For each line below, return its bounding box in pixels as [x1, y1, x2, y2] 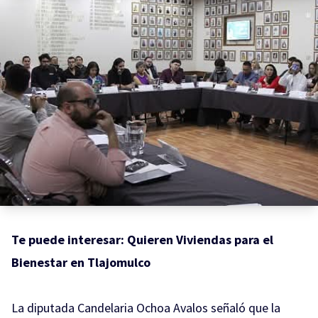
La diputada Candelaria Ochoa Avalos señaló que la [11, 299, 280, 316]
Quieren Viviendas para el [127, 231, 273, 248]
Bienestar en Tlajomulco [11, 253, 150, 270]
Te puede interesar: [11, 231, 127, 248]
